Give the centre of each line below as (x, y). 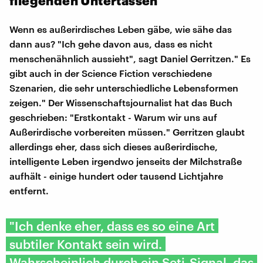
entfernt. (29, 190)
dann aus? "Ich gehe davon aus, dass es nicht (111, 43)
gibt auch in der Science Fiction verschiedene (111, 73)
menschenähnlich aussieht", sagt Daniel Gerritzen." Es (130, 58)
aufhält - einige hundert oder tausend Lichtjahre (116, 176)
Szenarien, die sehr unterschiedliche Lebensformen (124, 87)
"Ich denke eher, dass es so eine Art (112, 225)
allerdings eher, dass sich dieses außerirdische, (114, 146)
